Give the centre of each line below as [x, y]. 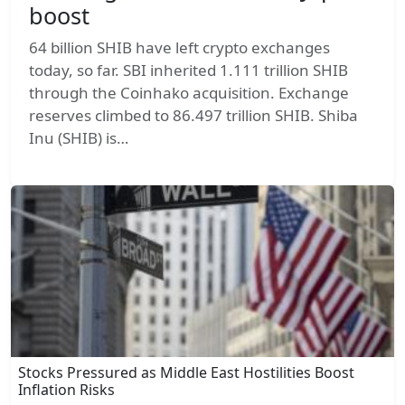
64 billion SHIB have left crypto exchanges [179, 47]
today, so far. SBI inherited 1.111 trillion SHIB [188, 70]
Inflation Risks [66, 389]
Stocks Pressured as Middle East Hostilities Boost [186, 372]
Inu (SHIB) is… [79, 137]
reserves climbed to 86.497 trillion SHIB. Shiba [193, 115]
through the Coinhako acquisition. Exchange [189, 92]
